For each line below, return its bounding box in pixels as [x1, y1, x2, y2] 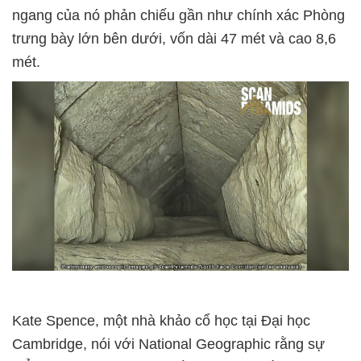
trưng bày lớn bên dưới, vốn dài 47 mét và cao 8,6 [12, 31, 336, 47]
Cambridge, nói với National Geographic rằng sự [12, 336, 325, 353]
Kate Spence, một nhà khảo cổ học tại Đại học [12, 313, 310, 330]
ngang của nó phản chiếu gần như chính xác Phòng [12, 7, 345, 23]
